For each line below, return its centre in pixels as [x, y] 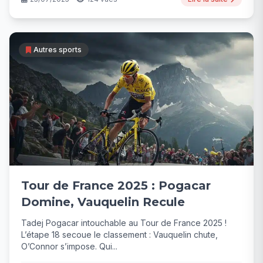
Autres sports [58, 50]
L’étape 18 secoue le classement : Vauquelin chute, [119, 235]
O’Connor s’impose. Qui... [69, 247]
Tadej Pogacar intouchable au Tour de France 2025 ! [124, 223]
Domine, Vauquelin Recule [103, 202]
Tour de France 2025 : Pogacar [116, 186]
